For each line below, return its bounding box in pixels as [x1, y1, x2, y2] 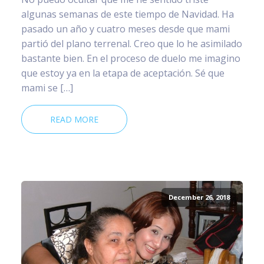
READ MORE [50, 114, 98, 126]
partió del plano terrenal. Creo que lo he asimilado [21, 37, 242, 51]
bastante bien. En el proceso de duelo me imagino [21, 52, 240, 65]
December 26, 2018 [168, 193, 230, 202]
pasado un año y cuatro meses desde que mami [21, 22, 230, 36]
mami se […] [21, 81, 73, 95]
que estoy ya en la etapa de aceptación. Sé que [21, 67, 225, 80]
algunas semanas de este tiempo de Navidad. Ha [21, 8, 234, 21]
